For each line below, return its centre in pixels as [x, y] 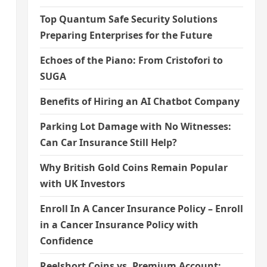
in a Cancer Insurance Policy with [119, 225]
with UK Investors [82, 184]
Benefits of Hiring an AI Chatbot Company [139, 102]
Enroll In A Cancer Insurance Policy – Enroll [141, 209]
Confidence [66, 241]
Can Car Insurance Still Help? [108, 143]
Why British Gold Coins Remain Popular [133, 168]
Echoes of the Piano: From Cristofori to [131, 60]
